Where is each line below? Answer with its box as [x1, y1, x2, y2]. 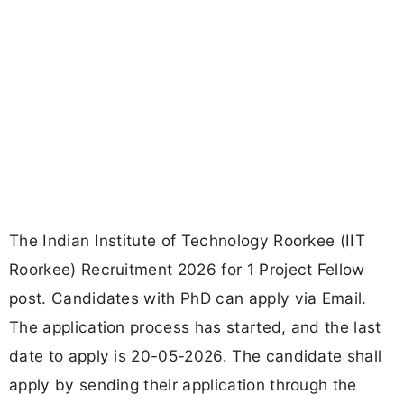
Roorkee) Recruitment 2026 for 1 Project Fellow [9, 260, 365, 280]
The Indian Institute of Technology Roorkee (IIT [9, 231, 366, 251]
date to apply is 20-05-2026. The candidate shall [9, 346, 382, 366]
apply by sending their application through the [9, 375, 357, 395]
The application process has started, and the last [9, 317, 381, 337]
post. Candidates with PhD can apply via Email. [9, 289, 367, 308]
